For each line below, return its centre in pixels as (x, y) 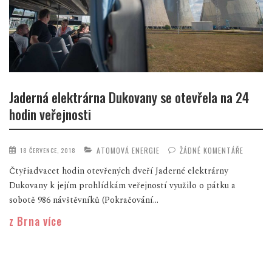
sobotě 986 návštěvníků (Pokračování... (84, 200)
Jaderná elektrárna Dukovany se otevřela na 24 (129, 97)
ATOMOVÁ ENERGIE (128, 150)
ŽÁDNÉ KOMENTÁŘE (212, 150)
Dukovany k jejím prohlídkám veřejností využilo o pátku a (122, 185)
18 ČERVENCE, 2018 (48, 150)
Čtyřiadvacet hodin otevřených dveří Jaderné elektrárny (119, 171)
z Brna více (36, 221)
